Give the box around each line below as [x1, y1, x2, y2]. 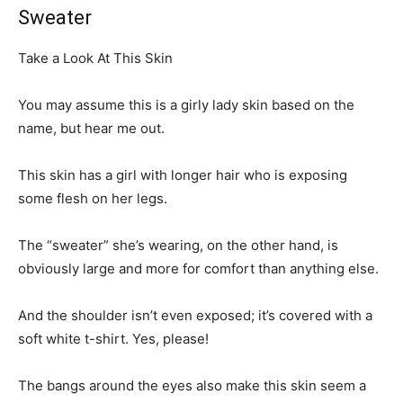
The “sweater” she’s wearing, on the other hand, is [18, 236, 338, 254]
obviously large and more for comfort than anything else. [18, 259, 379, 277]
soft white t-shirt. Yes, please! [18, 329, 209, 347]
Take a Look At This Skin [18, 49, 173, 67]
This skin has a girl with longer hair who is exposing [18, 166, 347, 184]
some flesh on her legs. [18, 189, 167, 207]
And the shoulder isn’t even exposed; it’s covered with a [18, 306, 372, 324]
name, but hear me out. [18, 119, 165, 137]
